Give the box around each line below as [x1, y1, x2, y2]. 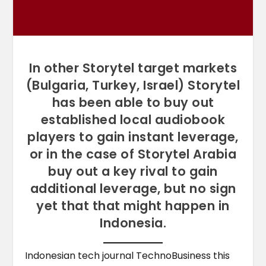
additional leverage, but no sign [30, 179, 236, 197]
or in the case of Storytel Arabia [29, 145, 237, 163]
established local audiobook [40, 110, 226, 128]
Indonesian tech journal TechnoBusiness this [25, 248, 230, 262]
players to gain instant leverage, [27, 128, 239, 145]
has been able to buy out [52, 93, 214, 111]
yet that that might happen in [36, 197, 230, 214]
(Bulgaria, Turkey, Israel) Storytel [26, 76, 240, 94]
